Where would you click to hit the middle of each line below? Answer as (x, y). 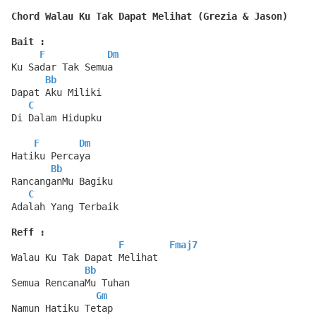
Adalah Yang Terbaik (65, 207)
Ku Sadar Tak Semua (62, 67)
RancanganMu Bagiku (62, 182)
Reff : (28, 232)
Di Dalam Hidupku (56, 118)
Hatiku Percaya (51, 156)
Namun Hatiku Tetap (62, 309)
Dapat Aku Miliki (56, 93)
